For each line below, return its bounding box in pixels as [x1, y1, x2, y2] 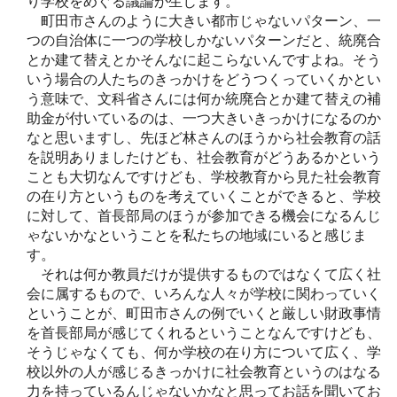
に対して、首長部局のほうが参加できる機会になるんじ [27, 207, 381, 223]
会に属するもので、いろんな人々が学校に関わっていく [27, 285, 381, 301]
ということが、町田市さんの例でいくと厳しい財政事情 [27, 305, 381, 321]
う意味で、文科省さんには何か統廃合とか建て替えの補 [27, 90, 381, 106]
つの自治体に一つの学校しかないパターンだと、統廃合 [27, 32, 381, 48]
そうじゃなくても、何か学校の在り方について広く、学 [27, 344, 381, 360]
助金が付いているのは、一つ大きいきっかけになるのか [27, 110, 381, 126]
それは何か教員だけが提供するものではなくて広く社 [27, 266, 381, 282]
